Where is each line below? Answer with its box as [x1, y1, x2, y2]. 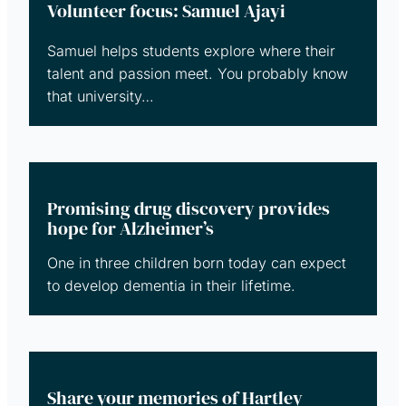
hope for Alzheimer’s [47, 215, 214, 241]
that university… [47, 86, 154, 105]
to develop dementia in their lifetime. [47, 275, 295, 295]
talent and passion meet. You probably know [47, 63, 348, 82]
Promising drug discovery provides [47, 195, 330, 221]
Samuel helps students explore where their [47, 41, 335, 60]
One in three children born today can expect [47, 253, 346, 272]
